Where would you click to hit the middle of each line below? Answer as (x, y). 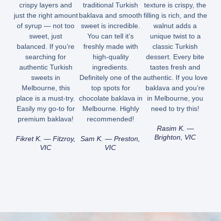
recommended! (110, 119)
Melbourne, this (46, 88)
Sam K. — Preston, (110, 139)
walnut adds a (175, 26)
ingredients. (110, 67)
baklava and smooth (110, 16)
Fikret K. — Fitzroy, (45, 139)
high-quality (110, 57)
